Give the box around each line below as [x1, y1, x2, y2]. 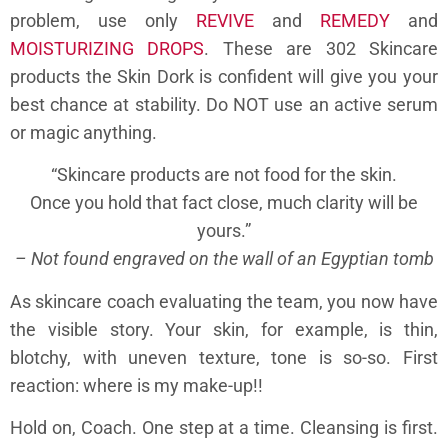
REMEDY [320, 9, 390, 31]
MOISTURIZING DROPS [10, 37, 205, 59]
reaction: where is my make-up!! [10, 374, 263, 396]
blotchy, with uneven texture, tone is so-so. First [10, 346, 438, 368]
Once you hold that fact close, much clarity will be [30, 192, 418, 214]
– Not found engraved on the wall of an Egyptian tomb [14, 248, 434, 270]
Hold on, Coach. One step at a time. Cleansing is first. [10, 417, 438, 439]
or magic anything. [10, 121, 157, 143]
